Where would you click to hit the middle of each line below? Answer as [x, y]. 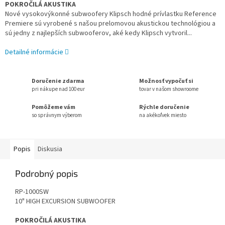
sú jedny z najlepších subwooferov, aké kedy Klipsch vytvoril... [98, 33]
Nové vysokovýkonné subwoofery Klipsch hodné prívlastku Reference [111, 14]
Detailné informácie [34, 52]
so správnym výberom [57, 115]
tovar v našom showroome [169, 89]
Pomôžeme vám [53, 107]
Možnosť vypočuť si [166, 81]
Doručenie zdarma [58, 81]
